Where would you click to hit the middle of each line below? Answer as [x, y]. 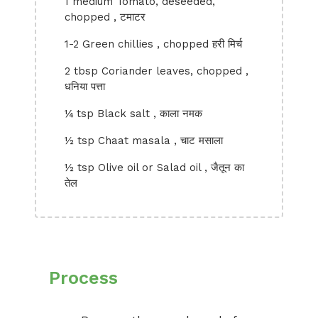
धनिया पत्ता [85, 87]
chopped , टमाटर [105, 17]
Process [83, 278]
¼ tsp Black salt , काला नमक [133, 114]
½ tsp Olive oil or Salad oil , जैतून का [154, 168]
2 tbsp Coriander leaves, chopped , [157, 71]
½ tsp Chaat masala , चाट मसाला [144, 141]
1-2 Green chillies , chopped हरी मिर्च [153, 44]
